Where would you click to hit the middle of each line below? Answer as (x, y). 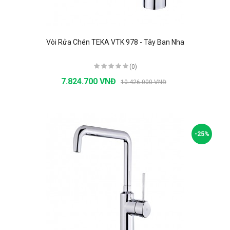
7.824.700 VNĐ (90, 81)
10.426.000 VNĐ (143, 82)
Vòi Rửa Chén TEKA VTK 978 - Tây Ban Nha (115, 42)
